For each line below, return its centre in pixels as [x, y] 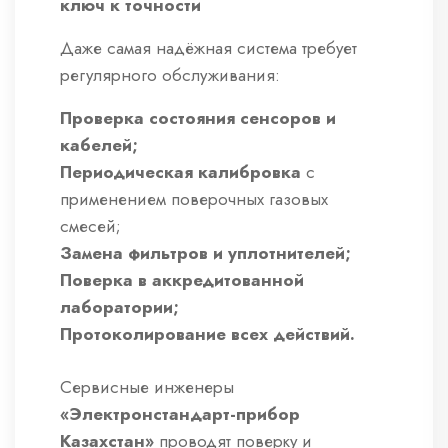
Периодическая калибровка [180, 172]
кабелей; [99, 145]
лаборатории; [119, 307]
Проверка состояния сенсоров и [198, 118]
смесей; [90, 226]
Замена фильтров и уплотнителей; [205, 253]
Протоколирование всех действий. [207, 334]
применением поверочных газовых [194, 199]
